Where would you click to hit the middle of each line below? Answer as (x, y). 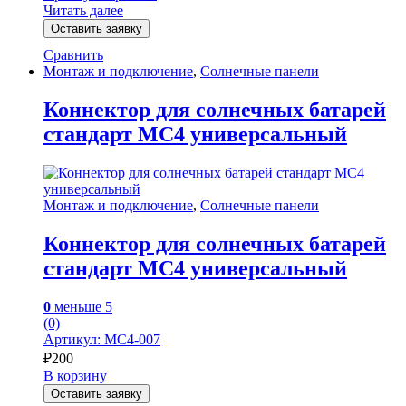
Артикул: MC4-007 (102, 339)
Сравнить (73, 55)
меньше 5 (82, 306)
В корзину (75, 375)
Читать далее (83, 11)
